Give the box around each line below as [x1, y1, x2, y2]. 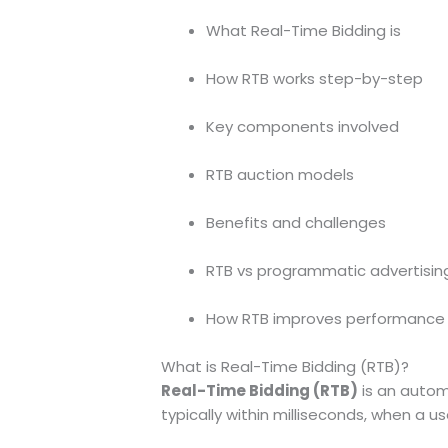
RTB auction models [205, 164, 354, 186]
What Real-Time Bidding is [205, 20, 401, 42]
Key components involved [205, 116, 399, 138]
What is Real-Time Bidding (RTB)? [160, 356, 409, 378]
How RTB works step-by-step [205, 68, 423, 90]
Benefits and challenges [205, 212, 386, 234]
